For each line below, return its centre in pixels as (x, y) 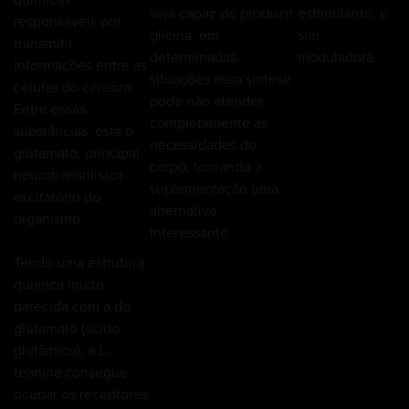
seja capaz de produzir (222, 12)
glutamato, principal (77, 152)
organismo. (49, 218)
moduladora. (337, 56)
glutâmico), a (56, 349)
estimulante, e (343, 12)
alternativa (184, 210)
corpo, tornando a (206, 166)
